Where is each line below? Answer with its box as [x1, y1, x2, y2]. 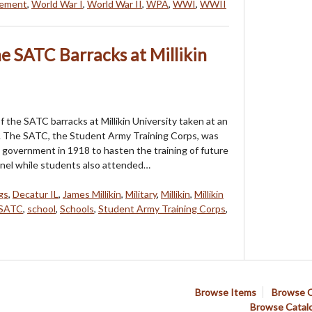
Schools [60, 202, 94, 214]
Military [125, 187, 157, 200]
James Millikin [63, 187, 121, 200]
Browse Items [195, 286, 256, 298]
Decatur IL [13, 187, 58, 200]
